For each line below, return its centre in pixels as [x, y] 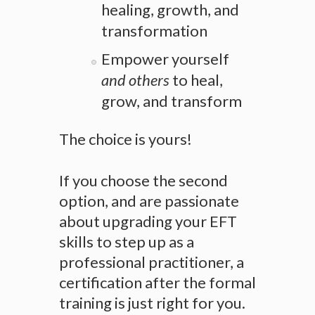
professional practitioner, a [152, 262]
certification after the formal [157, 282]
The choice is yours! [126, 139]
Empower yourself [165, 58]
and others [135, 79]
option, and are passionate [149, 200]
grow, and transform [172, 101]
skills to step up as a [127, 241]
